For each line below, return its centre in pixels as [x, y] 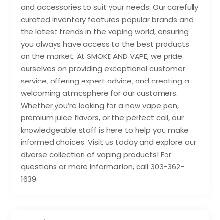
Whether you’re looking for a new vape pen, [100, 105]
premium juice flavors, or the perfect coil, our [102, 117]
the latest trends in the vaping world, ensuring [105, 31]
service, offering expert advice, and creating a [105, 81]
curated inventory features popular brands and [107, 19]
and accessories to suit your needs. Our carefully [110, 7]
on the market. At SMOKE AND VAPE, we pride [102, 56]
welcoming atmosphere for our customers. [99, 93]
